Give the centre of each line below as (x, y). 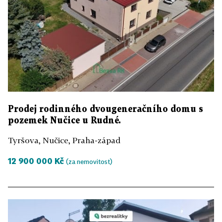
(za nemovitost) (89, 161)
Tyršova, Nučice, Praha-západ (64, 140)
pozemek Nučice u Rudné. (64, 120)
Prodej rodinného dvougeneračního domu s (106, 109)
